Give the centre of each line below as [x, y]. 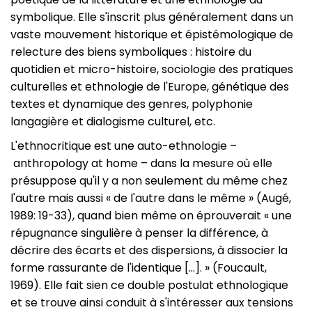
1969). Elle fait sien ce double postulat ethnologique [149, 285]
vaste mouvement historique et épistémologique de [152, 34]
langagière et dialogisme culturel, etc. [113, 122]
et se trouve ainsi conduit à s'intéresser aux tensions [152, 303]
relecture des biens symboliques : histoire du [131, 52]
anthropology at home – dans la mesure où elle [141, 163]
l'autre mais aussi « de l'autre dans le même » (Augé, [151, 198]
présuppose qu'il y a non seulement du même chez [149, 181]
